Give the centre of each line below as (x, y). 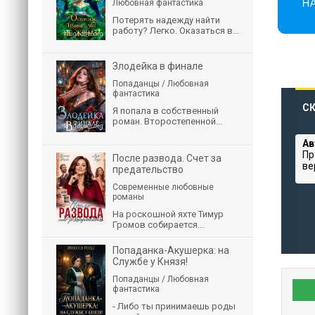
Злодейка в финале (158, 66)
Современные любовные (163, 187)
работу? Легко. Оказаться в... (176, 31)
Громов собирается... (158, 225)
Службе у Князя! (150, 262)
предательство (148, 169)
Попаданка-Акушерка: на (171, 250)
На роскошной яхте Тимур (168, 214)
